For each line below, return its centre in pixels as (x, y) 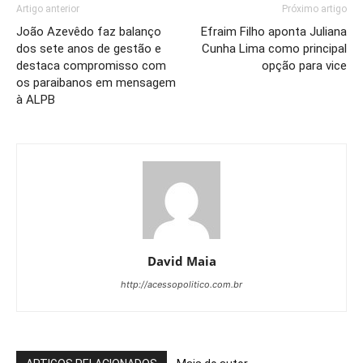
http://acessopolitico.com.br (181, 284)
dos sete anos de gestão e (89, 49)
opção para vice (304, 66)
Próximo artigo (314, 9)
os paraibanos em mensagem (96, 83)
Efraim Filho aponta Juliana (274, 32)
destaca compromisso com (91, 66)
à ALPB (36, 100)
